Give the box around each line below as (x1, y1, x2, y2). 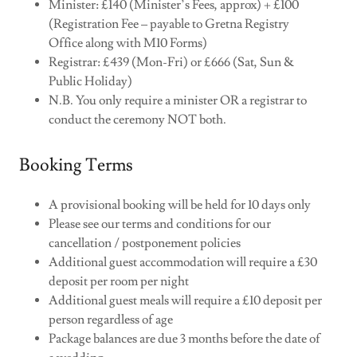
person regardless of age (48, 312, 173, 328)
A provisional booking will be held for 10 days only (48, 197, 311, 214)
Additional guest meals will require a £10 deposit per (48, 292, 322, 309)
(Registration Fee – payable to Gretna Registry (48, 16, 289, 33)
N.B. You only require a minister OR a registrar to (48, 92, 307, 109)
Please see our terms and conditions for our (48, 216, 271, 233)
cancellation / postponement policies (48, 235, 241, 252)
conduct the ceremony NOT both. (48, 112, 226, 128)
